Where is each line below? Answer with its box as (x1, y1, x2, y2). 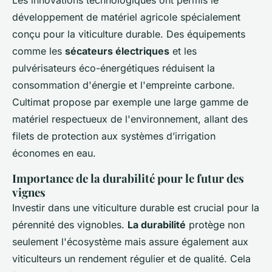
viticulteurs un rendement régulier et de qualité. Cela (12, 252, 251, 265)
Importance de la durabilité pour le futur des (12, 170, 244, 186)
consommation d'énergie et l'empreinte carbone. (12, 78, 235, 91)
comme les (12, 44, 65, 57)
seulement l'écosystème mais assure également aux (12, 235, 248, 248)
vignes (12, 184, 46, 200)
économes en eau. (12, 146, 96, 159)
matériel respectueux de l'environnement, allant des (12, 112, 248, 125)
